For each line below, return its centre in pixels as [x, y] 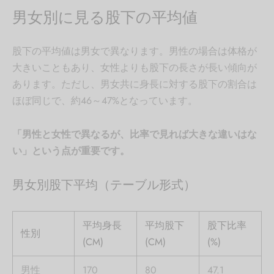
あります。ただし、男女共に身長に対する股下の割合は [135, 84]
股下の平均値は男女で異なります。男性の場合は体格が [135, 51]
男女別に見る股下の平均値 [105, 17]
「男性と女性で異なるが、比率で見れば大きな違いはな [135, 135]
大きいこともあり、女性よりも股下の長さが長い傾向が [135, 68]
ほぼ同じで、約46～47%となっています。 [105, 101]
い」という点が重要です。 [71, 151]
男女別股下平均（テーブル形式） [104, 185]
